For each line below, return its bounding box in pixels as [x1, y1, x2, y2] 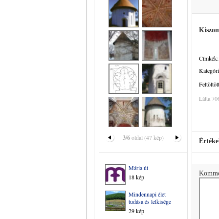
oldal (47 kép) [130, 133, 164, 141]
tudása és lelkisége [129, 197, 171, 205]
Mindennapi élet [129, 190, 166, 198]
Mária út [129, 164, 148, 172]
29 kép [129, 207, 144, 215]
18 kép [129, 173, 144, 181]
